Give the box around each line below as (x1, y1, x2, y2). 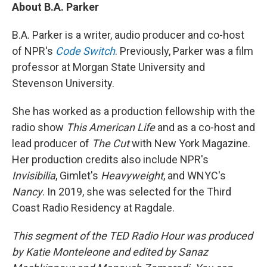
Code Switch (55, 45, 115, 58)
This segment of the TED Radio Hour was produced (12, 229, 253, 243)
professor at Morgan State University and (12, 61, 205, 74)
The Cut (92, 137, 129, 150)
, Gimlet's (55, 169, 101, 182)
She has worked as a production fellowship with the (12, 105, 255, 118)
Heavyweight (101, 169, 163, 182)
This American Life (66, 121, 157, 134)
